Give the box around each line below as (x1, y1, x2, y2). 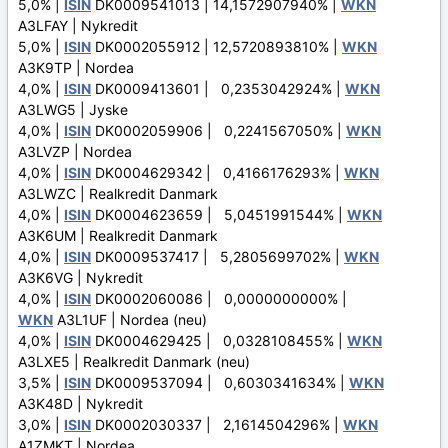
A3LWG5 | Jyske (18, 100, 128, 118)
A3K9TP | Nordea (18, 58, 134, 76)
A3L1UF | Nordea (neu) (53, 310, 207, 328)
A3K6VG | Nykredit (18, 268, 143, 286)
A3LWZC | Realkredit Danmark (18, 184, 218, 202)
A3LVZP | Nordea (18, 142, 132, 160)
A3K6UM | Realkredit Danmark (18, 226, 218, 244)
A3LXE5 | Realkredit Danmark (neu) (18, 352, 250, 370)
